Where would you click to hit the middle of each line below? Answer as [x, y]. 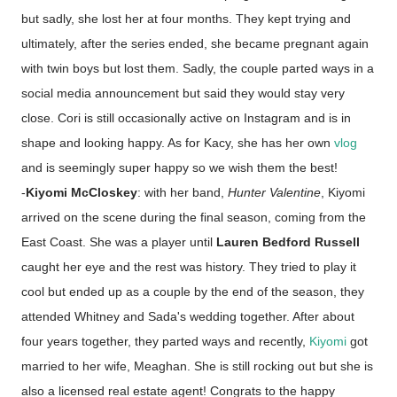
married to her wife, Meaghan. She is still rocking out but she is [197, 366]
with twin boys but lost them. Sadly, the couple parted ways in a [198, 68]
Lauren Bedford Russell [288, 242]
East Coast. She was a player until [119, 242]
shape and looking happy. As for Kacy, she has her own [178, 143]
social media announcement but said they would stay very [183, 93]
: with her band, [183, 192]
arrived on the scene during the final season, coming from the [194, 217]
